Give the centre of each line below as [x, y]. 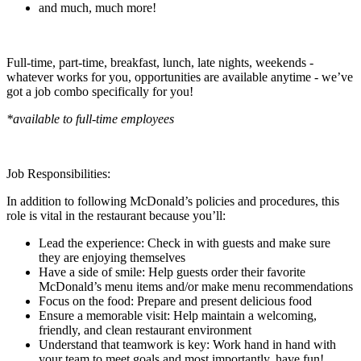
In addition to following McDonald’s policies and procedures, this [173, 201]
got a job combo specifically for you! [100, 91]
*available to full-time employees [90, 118]
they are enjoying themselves [112, 257]
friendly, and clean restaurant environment [145, 330]
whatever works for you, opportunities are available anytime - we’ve [180, 77]
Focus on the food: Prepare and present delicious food [175, 301]
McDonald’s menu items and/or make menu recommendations [196, 286]
